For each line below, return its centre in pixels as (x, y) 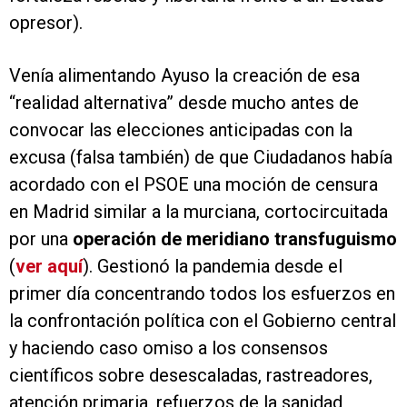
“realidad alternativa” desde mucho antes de (184, 103)
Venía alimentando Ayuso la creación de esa (184, 76)
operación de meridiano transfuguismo (235, 239)
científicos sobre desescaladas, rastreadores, (191, 376)
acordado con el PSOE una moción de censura (194, 185)
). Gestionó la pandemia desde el (213, 267)
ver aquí (49, 267)
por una (41, 239)
